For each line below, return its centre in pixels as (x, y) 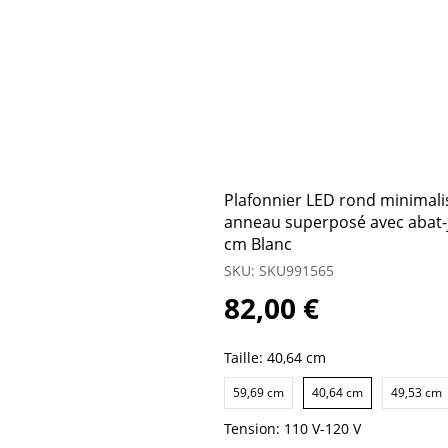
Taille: (245, 357)
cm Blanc (257, 244)
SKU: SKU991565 (278, 270)
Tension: (253, 428)
